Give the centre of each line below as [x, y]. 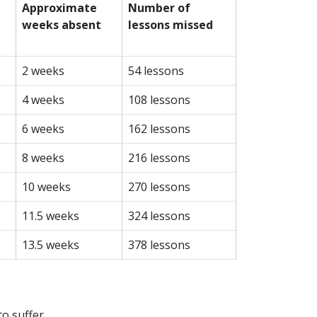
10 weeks [46, 187]
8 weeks [43, 158]
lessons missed [171, 25]
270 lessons [159, 187]
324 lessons [159, 216]
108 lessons [159, 100]
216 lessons [159, 158]
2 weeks [43, 71]
